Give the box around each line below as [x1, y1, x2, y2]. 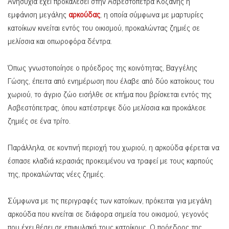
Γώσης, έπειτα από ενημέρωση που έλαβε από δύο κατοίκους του [8, 74, 214, 87]
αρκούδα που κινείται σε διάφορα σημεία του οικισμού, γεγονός [8, 207, 209, 220]
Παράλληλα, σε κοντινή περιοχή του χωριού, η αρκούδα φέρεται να [8, 140, 219, 154]
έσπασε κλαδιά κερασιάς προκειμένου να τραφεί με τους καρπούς [8, 153, 213, 167]
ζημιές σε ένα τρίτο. [8, 113, 71, 127]
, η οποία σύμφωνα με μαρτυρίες [100, 7, 203, 21]
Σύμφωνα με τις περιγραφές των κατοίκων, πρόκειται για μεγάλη [8, 193, 212, 207]
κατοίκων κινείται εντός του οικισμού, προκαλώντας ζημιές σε [8, 20, 200, 34]
